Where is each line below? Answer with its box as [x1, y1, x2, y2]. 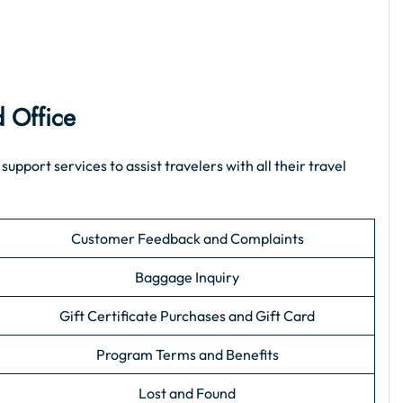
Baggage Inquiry [135, 268, 239, 287]
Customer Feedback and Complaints [70, 229, 304, 248]
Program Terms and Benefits [95, 345, 279, 364]
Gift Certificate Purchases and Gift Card [59, 307, 315, 326]
